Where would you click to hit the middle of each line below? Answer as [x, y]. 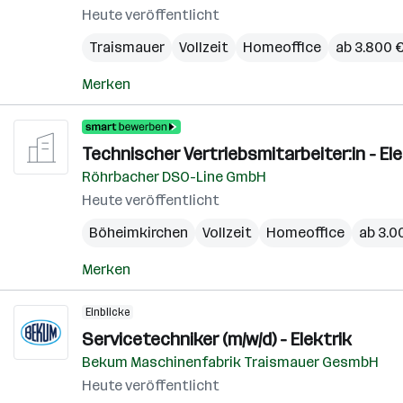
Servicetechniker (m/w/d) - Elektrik [217, 339]
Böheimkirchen [139, 233]
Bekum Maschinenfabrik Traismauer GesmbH [230, 362]
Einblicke [107, 312]
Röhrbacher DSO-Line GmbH [174, 177]
